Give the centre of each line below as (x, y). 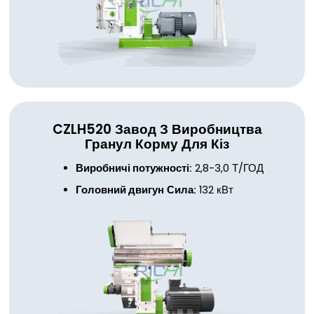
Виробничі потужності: (134, 169)
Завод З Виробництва (188, 129)
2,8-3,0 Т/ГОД (227, 169)
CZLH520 (82, 129)
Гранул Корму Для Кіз (157, 144)
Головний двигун (120, 190)
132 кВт (214, 190)
